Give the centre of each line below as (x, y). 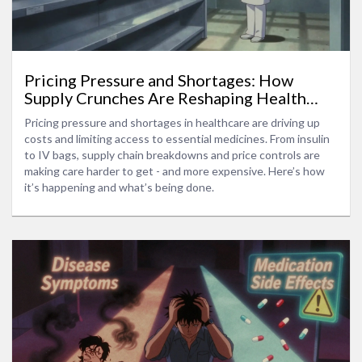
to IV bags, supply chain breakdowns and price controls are (172, 154)
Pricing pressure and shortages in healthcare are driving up (172, 122)
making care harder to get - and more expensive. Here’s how (175, 170)
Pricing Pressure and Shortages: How (159, 80)
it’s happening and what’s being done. (119, 187)
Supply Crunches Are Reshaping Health (165, 97)
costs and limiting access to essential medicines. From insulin (177, 138)
